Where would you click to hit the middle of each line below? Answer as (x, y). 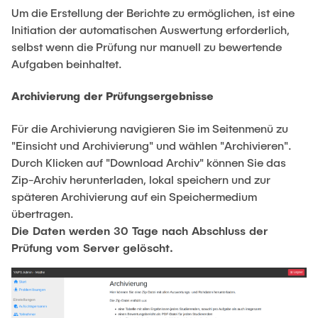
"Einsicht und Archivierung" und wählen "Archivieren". (152, 145)
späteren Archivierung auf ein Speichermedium (134, 196)
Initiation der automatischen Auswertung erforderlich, (150, 30)
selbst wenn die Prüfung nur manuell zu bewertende (147, 47)
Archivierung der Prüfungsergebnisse (113, 96)
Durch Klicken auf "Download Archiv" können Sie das (149, 162)
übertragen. (43, 213)
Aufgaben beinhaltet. (67, 64)
